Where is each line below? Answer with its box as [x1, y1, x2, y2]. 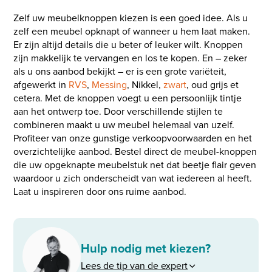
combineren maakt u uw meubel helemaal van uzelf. [13, 117, 235, 132]
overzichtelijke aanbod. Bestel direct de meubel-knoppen [13, 144, 257, 158]
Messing [92, 77, 127, 92]
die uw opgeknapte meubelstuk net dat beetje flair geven [13, 157, 257, 172]
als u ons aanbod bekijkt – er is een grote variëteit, [13, 64, 227, 78]
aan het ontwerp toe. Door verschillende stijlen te [13, 104, 223, 118]
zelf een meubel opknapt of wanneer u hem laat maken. [13, 24, 251, 38]
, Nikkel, [127, 77, 164, 92]
